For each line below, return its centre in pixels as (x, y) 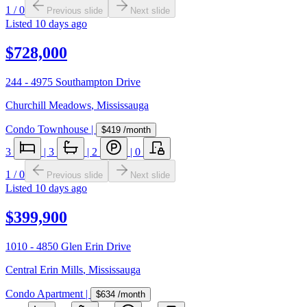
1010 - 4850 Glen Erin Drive (68, 246)
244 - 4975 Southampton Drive (73, 82)
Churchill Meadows (48, 106)
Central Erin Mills (44, 269)
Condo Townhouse (47, 130)
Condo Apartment (44, 293)
